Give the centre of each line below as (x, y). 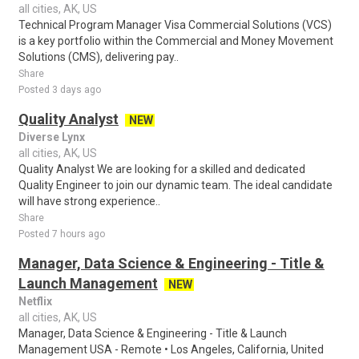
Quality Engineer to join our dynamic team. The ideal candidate (175, 185)
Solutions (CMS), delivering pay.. (99, 57)
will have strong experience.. (89, 201)
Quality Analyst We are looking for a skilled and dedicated (162, 169)
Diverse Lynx (52, 137)
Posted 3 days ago (60, 90)
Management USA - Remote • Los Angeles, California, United (171, 349)
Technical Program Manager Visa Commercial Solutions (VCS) (175, 25)
